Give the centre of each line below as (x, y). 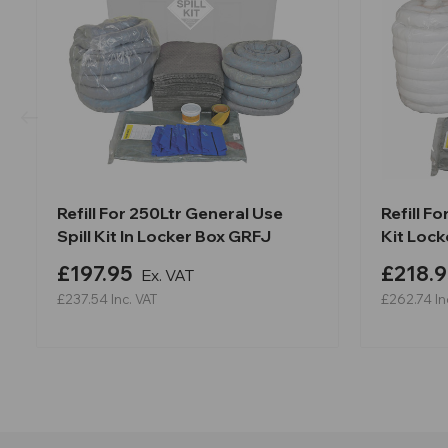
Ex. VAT (167, 275)
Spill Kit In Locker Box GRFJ (164, 236)
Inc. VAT (134, 299)
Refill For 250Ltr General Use (170, 213)
